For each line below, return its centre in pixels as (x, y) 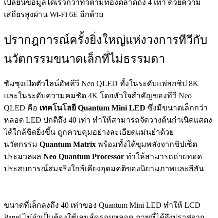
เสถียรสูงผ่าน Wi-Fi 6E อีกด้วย (54, 14)
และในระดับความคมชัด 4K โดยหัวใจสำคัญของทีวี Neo (98, 96)
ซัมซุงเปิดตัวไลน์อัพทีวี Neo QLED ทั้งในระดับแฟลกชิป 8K (101, 84)
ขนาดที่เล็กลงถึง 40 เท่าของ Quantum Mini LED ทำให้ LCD (102, 205)
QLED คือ (22, 108)
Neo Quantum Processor (84, 157)
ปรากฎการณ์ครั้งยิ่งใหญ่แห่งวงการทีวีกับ (106, 40)
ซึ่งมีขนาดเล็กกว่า (177, 108)
